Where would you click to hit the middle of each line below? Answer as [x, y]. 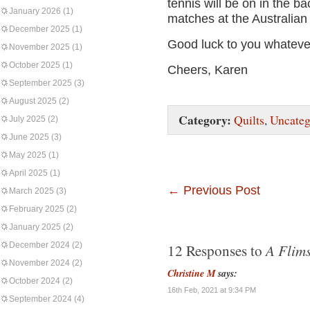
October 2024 [35, 281]
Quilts [249, 120]
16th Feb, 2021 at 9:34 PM [212, 290]
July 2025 [27, 119]
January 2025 [35, 227]
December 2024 [39, 245]
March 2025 [31, 191]
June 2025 [29, 137]
